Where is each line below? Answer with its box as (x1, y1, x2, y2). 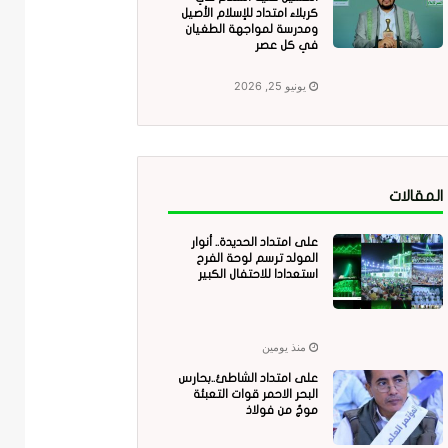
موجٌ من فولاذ (245, 404, 318, 417)
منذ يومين (261, 340, 306, 355)
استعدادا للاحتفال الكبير (197, 268, 318, 281)
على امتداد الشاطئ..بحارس (177, 372, 318, 385)
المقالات (388, 188, 443, 205)
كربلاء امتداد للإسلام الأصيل (180, 7, 318, 20)
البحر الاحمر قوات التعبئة (192, 388, 318, 401)
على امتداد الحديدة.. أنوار (190, 236, 318, 249)
